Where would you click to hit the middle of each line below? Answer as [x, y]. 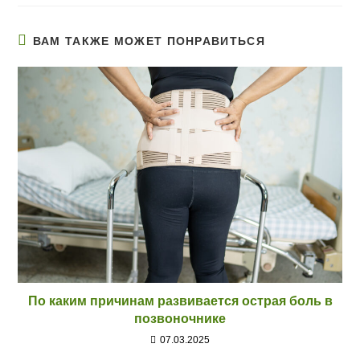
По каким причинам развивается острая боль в [180, 301]
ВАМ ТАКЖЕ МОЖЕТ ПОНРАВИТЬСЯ [149, 41]
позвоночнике [180, 319]
